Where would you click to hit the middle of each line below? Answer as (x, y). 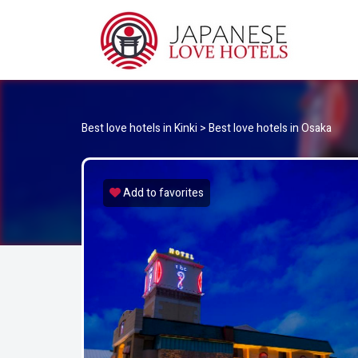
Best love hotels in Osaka (270, 128)
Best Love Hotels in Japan (135, 75)
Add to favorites (163, 193)
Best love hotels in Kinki (139, 128)
